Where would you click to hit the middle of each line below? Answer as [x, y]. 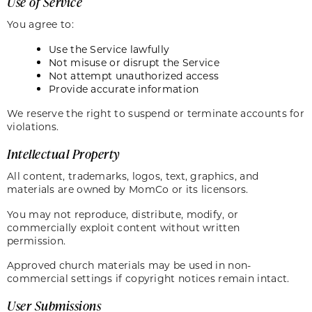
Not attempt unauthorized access [134, 76]
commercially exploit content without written [124, 227]
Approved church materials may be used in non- [129, 265]
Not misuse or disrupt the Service [134, 62]
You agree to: [44, 24]
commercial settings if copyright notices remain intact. [151, 279]
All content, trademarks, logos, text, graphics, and [133, 175]
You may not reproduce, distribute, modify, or [123, 214]
